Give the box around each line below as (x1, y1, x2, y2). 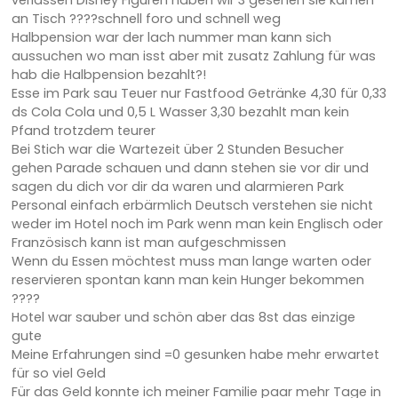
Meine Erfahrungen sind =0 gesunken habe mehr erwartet (11, 346, 379, 364)
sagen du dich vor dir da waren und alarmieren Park (11, 178, 344, 196)
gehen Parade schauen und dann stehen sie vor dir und (11, 159, 369, 178)
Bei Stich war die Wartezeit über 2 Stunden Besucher (11, 140, 344, 159)
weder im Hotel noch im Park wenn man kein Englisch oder (11, 215, 383, 234)
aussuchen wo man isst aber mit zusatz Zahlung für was (11, 47, 376, 66)
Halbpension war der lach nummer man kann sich (11, 28, 331, 47)
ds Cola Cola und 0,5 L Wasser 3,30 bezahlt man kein (11, 103, 349, 122)
